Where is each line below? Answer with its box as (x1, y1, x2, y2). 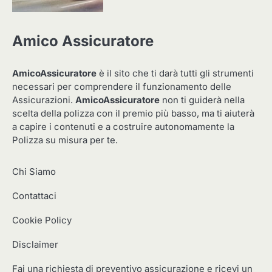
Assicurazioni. (12, 94, 75, 106)
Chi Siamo (12, 166, 56, 177)
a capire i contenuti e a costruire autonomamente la (12, 121, 234, 132)
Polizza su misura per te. (12, 134, 118, 146)
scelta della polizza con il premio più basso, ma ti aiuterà (12, 107, 254, 119)
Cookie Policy (12, 214, 72, 226)
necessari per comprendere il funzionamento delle (12, 81, 231, 92)
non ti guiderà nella (160, 94, 245, 106)
